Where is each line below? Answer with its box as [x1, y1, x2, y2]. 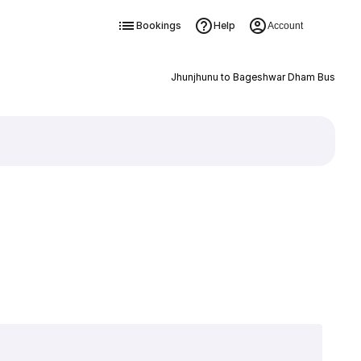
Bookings [135, 19, 181, 31]
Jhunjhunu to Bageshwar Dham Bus [170, 71, 335, 83]
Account [267, 20, 303, 31]
